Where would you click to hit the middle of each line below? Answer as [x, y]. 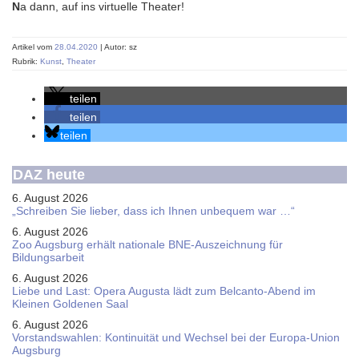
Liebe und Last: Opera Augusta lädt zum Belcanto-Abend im [164, 291]
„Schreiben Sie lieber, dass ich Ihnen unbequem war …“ [153, 211]
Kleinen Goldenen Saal [70, 304]
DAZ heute [49, 175]
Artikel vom [33, 47]
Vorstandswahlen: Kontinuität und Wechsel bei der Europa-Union [176, 337]
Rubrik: [26, 61]
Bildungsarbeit [48, 257]
